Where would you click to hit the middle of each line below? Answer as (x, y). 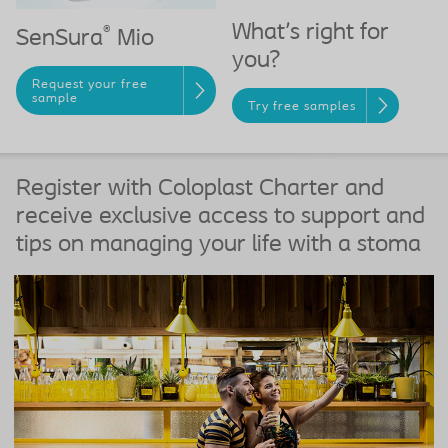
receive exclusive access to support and (220, 216)
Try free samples (302, 106)
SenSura (59, 38)
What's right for (310, 32)
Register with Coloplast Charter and (200, 188)
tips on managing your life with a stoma (218, 244)
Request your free (90, 84)
